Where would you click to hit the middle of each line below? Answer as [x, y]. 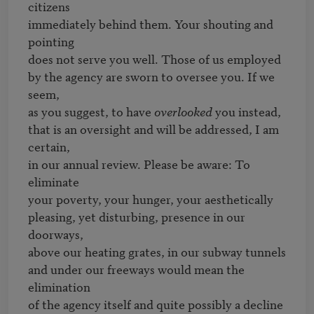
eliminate [54, 181]
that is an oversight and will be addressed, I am [153, 128]
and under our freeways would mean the [136, 268]
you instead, [247, 111]
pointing [51, 41]
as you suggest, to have [91, 111]
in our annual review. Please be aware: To [139, 163]
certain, [49, 146]
